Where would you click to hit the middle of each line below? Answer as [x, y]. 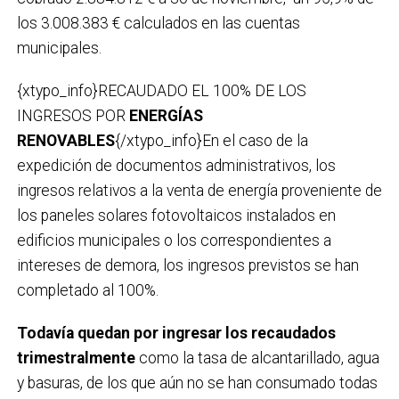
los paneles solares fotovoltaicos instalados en [176, 215]
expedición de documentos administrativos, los [176, 165]
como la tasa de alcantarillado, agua [257, 358]
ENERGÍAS [166, 115]
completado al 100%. [87, 290]
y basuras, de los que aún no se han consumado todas [197, 383]
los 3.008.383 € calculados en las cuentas [158, 23]
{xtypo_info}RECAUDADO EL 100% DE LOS [161, 90]
